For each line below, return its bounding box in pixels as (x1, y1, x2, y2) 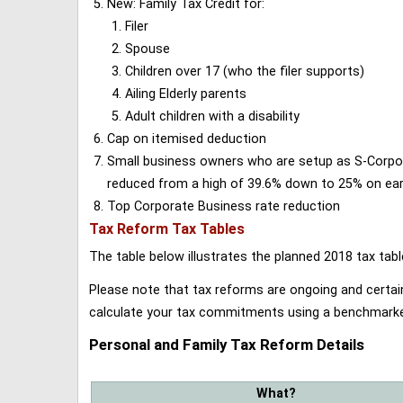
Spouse (125, 41, 170, 58)
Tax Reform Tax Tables (89, 220, 245, 238)
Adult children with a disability (125, 109, 300, 125)
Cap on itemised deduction (107, 131, 266, 148)
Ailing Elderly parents (125, 86, 246, 103)
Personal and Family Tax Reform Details (89, 336, 364, 354)
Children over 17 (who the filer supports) (125, 64, 364, 80)
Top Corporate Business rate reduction (107, 199, 340, 215)
